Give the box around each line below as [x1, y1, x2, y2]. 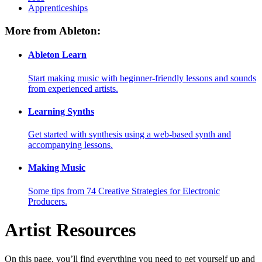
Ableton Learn [28, 50, 87, 60]
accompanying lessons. [28, 140, 113, 150]
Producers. [28, 196, 67, 206]
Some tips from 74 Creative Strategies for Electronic [28, 185, 220, 196]
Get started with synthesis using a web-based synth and [28, 129, 231, 140]
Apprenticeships [28, 3, 88, 13]
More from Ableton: [5, 25, 101, 37]
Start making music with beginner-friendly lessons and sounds [28, 73, 256, 83]
